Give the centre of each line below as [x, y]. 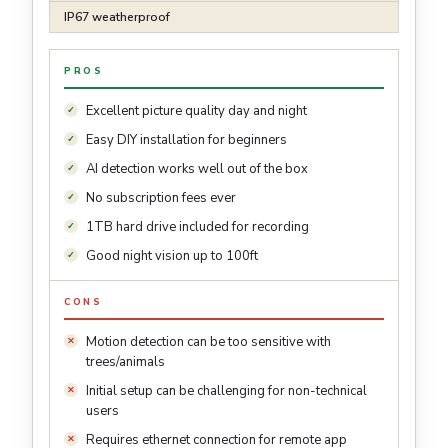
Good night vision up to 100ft [172, 255]
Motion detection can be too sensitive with [208, 341]
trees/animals [125, 361]
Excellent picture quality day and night [196, 110]
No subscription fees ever [161, 197]
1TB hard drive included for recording [197, 226]
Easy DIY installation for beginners [186, 139]
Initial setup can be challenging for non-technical [226, 390]
